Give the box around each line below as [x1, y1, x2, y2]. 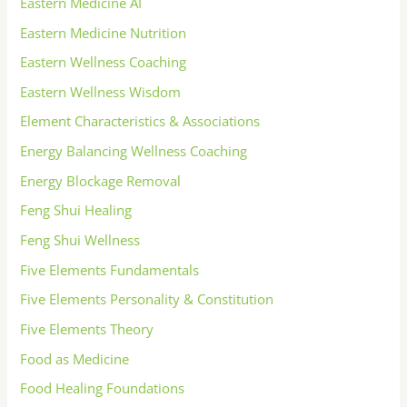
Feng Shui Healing [20, 201, 133, 220]
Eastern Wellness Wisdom [20, 82, 182, 101]
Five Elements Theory [20, 319, 154, 338]
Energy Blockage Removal [20, 171, 182, 190]
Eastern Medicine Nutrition [20, 23, 187, 42]
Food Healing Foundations [20, 379, 185, 398]
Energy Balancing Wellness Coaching [20, 142, 248, 161]
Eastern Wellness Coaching [20, 53, 187, 72]
